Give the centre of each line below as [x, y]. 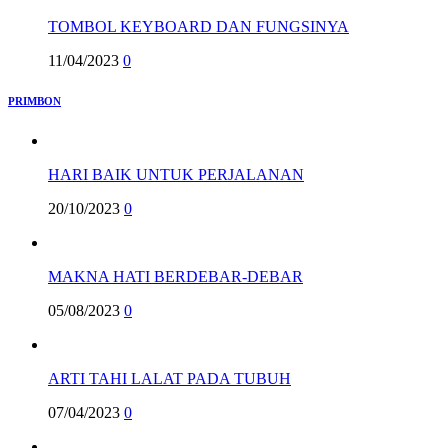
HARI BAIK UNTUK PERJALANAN [176, 175]
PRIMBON [34, 101]
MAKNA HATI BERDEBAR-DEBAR [175, 277]
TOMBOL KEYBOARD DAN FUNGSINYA [198, 27]
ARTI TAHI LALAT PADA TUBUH [169, 379]
